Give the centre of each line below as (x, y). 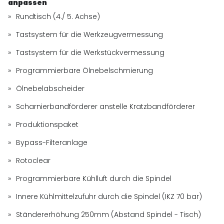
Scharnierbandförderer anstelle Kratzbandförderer (106, 106)
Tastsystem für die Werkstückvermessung (90, 52)
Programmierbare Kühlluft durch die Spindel (94, 178)
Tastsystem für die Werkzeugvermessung (90, 34)
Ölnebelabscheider (50, 88)
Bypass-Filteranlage (52, 142)
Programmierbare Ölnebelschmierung (85, 70)
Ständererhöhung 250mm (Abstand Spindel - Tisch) (109, 214)
